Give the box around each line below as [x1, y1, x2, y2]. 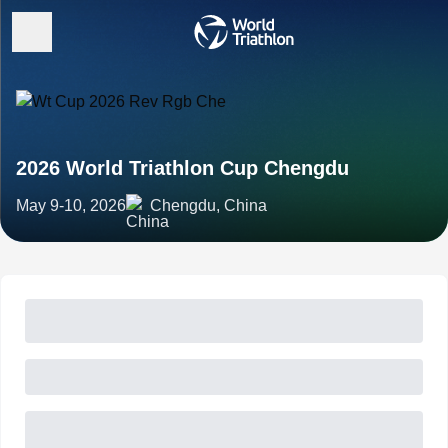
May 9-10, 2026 [16, 197, 126, 214]
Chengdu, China [150, 197, 267, 214]
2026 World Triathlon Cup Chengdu [16, 157, 349, 179]
